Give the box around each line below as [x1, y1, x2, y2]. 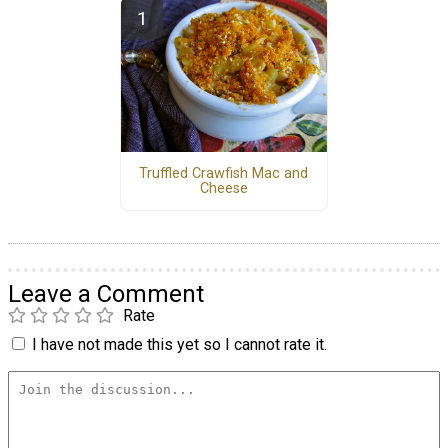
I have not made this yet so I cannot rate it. [32, 335, 327, 355]
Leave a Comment [8, 280, 204, 309]
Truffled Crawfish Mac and [139, 164, 309, 182]
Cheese [199, 179, 248, 197]
